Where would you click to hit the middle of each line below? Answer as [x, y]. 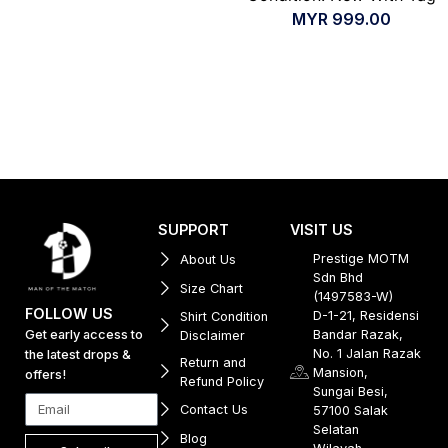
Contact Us [214, 409]
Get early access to [84, 334]
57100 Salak [350, 410]
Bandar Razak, [357, 334]
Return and [213, 362]
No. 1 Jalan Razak [366, 353]
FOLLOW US [69, 313]
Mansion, [340, 372]
